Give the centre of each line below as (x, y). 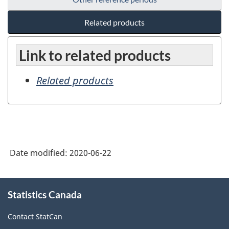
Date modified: (40, 153)
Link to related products (95, 55)
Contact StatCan (35, 217)
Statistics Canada (45, 194)
